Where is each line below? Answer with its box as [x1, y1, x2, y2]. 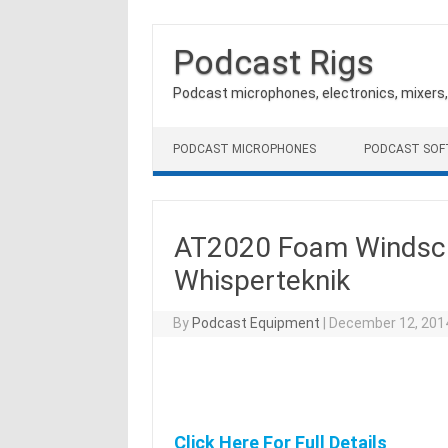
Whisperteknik [173, 264, 350, 297]
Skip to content [153, 126, 252, 142]
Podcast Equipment [192, 315, 321, 331]
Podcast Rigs [173, 42, 374, 82]
